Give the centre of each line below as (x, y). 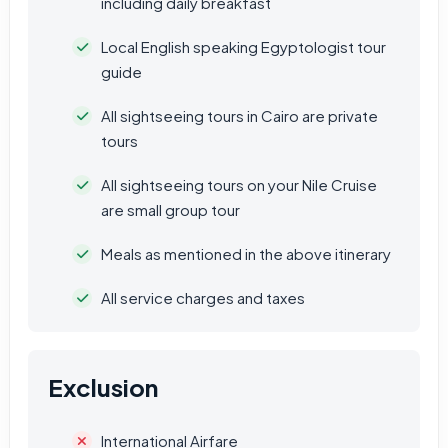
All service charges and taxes (203, 297)
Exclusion (103, 387)
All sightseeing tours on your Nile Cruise (239, 184)
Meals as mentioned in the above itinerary (246, 253)
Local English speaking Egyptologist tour (243, 46)
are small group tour (170, 209)
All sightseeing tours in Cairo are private (239, 115)
